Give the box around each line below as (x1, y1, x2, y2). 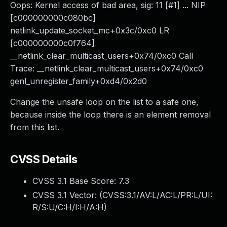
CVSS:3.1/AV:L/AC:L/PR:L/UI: (102, 190, 212, 200)
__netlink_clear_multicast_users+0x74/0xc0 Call (10, 51, 193, 61)
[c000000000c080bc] (10, 13, 96, 23)
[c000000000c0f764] (10, 38, 95, 48)
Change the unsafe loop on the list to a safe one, (10, 97, 199, 107)
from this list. (10, 122, 59, 132)
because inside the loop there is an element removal (10, 109, 211, 120)
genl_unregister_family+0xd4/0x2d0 (10, 76, 147, 86)
